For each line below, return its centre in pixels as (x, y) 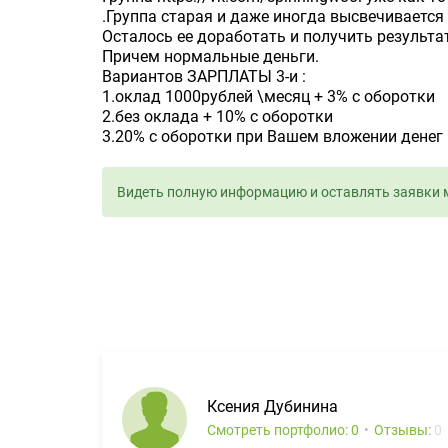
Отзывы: (404, 430)
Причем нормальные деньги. (210, 56)
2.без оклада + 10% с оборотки (217, 116)
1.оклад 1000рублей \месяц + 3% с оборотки (268, 96)
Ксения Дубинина (272, 406)
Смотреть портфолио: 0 (283, 430)
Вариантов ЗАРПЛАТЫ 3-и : (204, 76)
